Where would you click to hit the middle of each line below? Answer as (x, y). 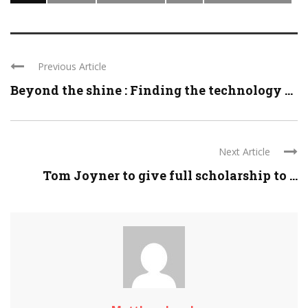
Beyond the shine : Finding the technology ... (152, 90)
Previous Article (72, 66)
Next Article (244, 152)
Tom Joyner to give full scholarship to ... (170, 175)
